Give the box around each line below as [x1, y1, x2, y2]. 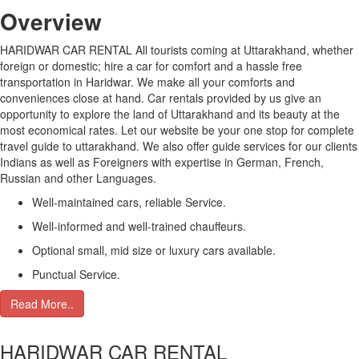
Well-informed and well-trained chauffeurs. [32, 218, 246, 234]
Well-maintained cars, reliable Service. [32, 194, 226, 210]
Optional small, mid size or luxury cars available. [32, 242, 276, 258]
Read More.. [10, 296, 74, 312]
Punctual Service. [32, 266, 120, 282]
